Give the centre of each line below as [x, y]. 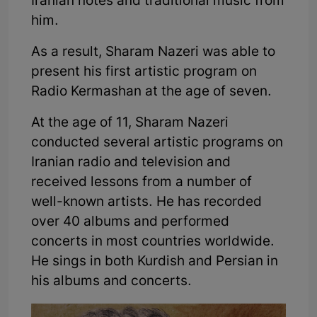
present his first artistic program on [144, 72]
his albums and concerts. [111, 282]
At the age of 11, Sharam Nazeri [130, 123]
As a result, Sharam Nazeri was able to [153, 52]
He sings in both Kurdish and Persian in [155, 262]
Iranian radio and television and [131, 163]
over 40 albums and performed [130, 222]
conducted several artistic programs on [157, 143]
